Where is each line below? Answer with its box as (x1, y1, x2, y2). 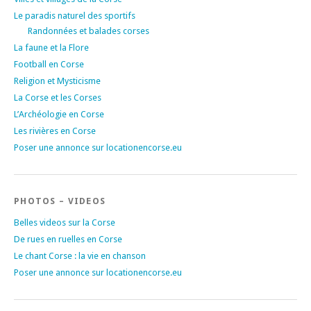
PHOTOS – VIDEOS (14, 195, 106, 206)
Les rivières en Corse (14, 125, 96, 136)
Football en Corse (14, 58, 84, 69)
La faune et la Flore (14, 42, 89, 53)
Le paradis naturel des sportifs (14, 10, 135, 21)
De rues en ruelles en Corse (14, 233, 122, 244)
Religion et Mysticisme (14, 75, 101, 86)
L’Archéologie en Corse (14, 108, 104, 119)
